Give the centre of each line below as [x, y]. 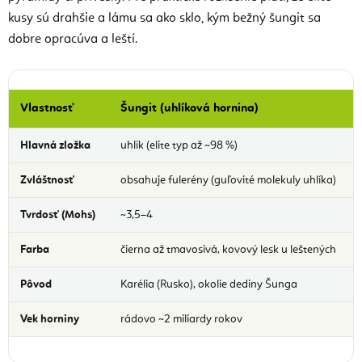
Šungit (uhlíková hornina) [190, 108]
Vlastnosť [47, 108]
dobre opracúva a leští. [73, 39]
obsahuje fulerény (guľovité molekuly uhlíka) [229, 180]
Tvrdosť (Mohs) [58, 215]
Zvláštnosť [48, 180]
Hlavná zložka [56, 145]
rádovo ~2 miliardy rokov [182, 319]
